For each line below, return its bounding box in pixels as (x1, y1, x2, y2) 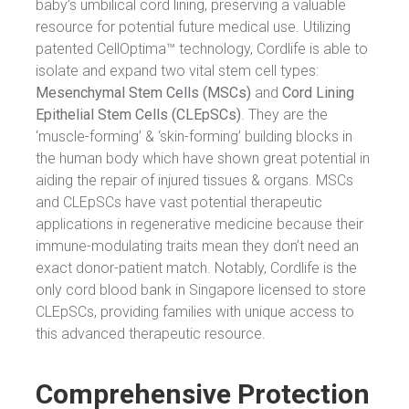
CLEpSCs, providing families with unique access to (36, 302, 354, 320)
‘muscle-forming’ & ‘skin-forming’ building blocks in (36, 127, 352, 145)
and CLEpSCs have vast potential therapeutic (36, 193, 322, 211)
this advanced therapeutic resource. (36, 324, 266, 342)
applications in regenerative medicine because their (36, 215, 363, 233)
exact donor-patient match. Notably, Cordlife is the (36, 258, 357, 277)
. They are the (241, 105, 328, 123)
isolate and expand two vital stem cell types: (36, 61, 319, 79)
